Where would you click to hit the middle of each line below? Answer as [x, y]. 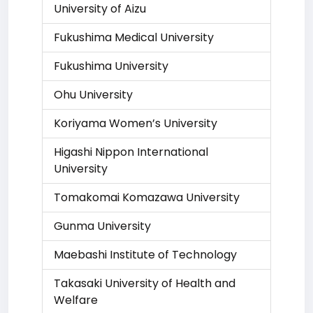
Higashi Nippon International [131, 152]
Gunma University [102, 226]
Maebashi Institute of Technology [145, 255]
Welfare [76, 300]
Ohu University [93, 95]
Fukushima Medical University [134, 37]
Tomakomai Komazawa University [147, 197]
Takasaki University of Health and [145, 283]
